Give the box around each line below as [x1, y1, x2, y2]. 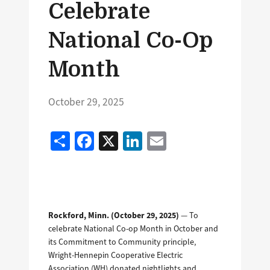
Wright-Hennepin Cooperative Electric [48, 250, 183, 261]
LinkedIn [142, 127, 213, 151]
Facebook [94, 127, 172, 151]
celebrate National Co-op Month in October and [48, 224, 218, 234]
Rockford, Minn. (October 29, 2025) [48, 210, 181, 221]
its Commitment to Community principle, [48, 237, 196, 248]
